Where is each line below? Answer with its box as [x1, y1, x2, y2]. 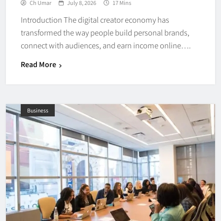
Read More [21, 59, 56, 70]
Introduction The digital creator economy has [21, 14, 169, 25]
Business [27, 107, 48, 114]
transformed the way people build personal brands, [21, 27, 189, 38]
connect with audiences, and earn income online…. [21, 40, 191, 51]
